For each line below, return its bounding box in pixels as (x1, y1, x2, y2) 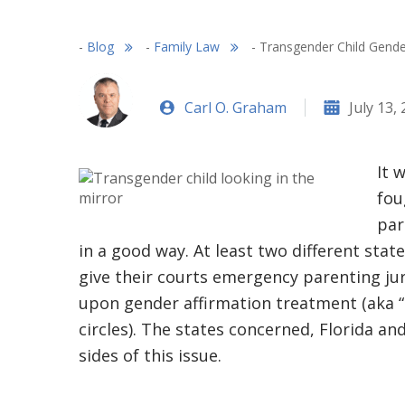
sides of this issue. (79, 344, 221, 366)
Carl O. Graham (184, 97, 287, 118)
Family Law (154, 38, 220, 55)
